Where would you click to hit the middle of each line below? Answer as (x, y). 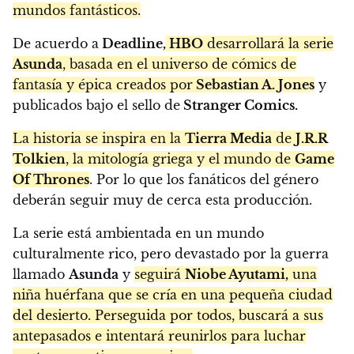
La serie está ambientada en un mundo (138, 233)
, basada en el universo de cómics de (179, 64)
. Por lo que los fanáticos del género (204, 180)
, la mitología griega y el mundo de (180, 159)
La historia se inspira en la (99, 139)
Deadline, (132, 44)
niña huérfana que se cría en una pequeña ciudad (173, 295)
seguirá (160, 275)
